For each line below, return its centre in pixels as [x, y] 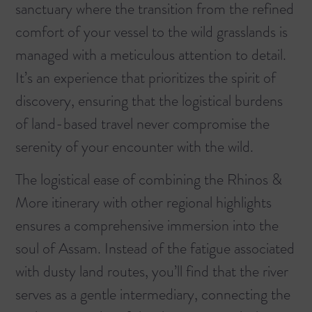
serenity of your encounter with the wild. [134, 146]
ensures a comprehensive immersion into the [147, 226]
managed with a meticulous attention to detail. [151, 54]
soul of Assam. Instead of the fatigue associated [155, 249]
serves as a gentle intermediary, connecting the [153, 295]
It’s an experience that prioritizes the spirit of [146, 77]
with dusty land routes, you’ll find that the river [152, 272]
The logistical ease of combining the [121, 180]
